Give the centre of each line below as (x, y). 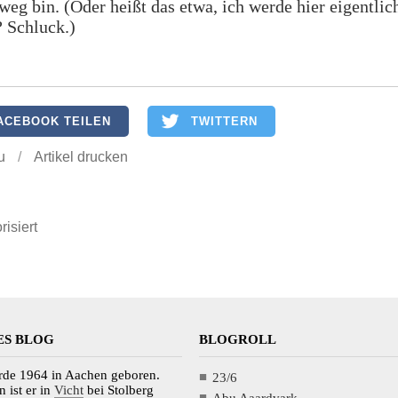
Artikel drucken (81, 157)
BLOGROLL (238, 340)
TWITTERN (224, 122)
